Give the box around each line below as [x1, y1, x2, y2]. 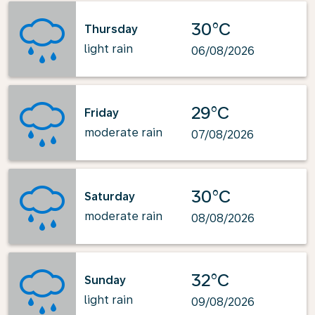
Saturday [84, 189, 135, 203]
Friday [84, 105, 119, 120]
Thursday [84, 22, 138, 36]
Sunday [84, 273, 126, 287]
